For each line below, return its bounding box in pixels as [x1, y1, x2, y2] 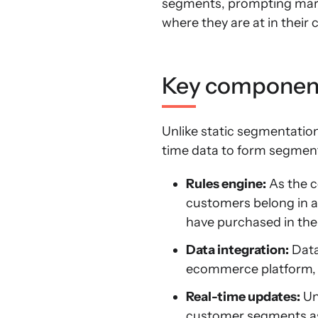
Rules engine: [186, 176, 266, 192]
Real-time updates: [186, 289, 300, 305]
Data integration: [186, 242, 289, 258]
